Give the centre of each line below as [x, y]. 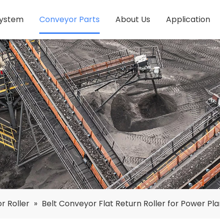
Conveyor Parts [69, 19]
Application [188, 19]
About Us [133, 19]
